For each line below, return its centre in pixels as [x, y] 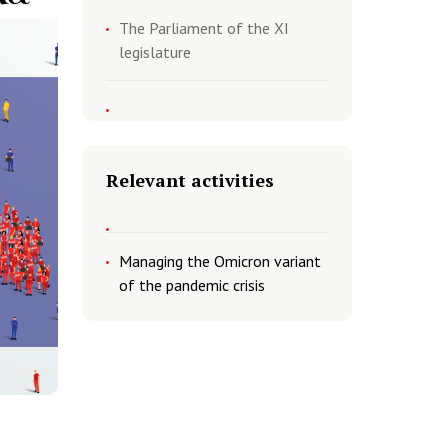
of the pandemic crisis [192, 285]
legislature [155, 52]
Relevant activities [190, 180]
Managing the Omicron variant [220, 261]
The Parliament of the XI [204, 28]
